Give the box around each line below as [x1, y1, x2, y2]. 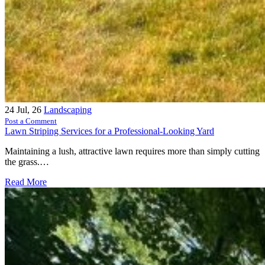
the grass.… [5, 157, 49, 167]
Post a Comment [5, 117, 57, 126]
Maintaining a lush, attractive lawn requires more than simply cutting [5, 146, 260, 157]
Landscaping [44, 105, 92, 115]
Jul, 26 [17, 105, 41, 115]
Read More [5, 177, 47, 188]
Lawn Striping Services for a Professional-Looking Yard [5, 126, 214, 137]
